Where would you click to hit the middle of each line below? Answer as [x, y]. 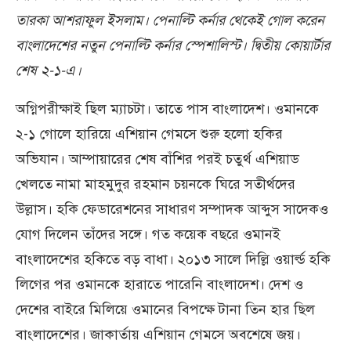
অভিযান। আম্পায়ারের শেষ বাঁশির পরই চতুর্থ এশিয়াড [157, 159]
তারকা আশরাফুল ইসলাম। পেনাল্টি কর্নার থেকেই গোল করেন [170, 21]
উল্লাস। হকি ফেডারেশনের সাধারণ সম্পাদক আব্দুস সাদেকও [172, 210]
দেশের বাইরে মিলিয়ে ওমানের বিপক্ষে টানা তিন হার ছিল [165, 310]
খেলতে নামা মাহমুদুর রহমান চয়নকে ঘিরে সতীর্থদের [156, 185]
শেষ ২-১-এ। [49, 71]
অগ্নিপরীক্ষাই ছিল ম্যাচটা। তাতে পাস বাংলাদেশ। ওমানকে [167, 109]
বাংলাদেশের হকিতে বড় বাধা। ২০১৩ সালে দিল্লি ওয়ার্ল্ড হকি [173, 260]
